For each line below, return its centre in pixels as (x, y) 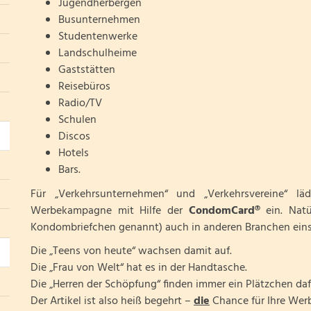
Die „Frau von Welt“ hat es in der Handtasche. (138, 268)
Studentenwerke (98, 37)
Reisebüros (84, 87)
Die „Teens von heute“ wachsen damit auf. (131, 251)
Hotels (73, 153)
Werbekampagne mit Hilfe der (109, 211)
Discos (74, 137)
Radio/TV (80, 103)
